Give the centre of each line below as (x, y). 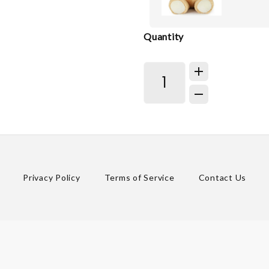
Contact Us (222, 178)
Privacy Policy (52, 178)
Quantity (164, 36)
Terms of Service (139, 178)
